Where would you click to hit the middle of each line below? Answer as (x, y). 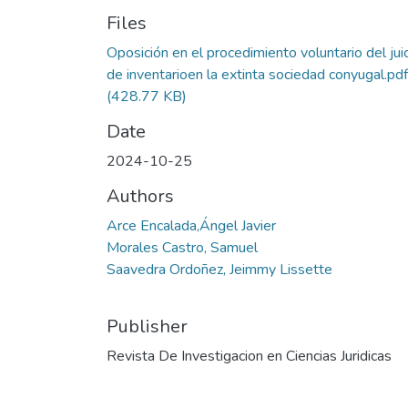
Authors (140, 196)
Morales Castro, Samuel (182, 247)
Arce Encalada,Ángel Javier (191, 225)
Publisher (147, 326)
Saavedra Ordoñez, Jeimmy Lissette (219, 269)
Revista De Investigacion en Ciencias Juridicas (249, 356)
